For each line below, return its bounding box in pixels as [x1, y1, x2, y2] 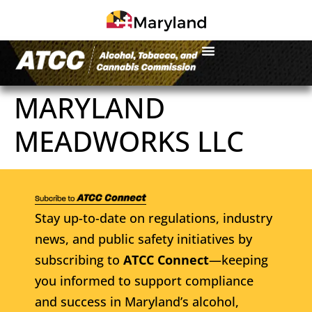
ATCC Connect [123, 251, 209, 268]
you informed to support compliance [35, 272, 253, 289]
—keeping [209, 251, 268, 268]
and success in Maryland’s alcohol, [35, 292, 239, 310]
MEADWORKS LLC [14, 121, 244, 160]
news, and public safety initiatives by [35, 230, 252, 247]
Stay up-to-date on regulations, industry [35, 209, 272, 226]
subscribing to [35, 251, 123, 268]
